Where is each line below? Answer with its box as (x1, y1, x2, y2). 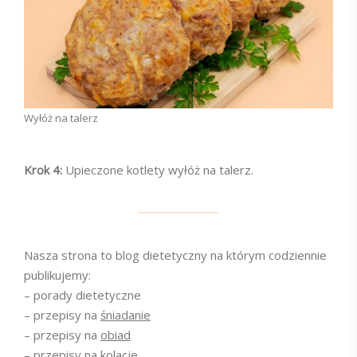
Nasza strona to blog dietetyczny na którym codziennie (24, 247, 327, 264)
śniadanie (100, 307, 151, 324)
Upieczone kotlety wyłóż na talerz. (65, 162, 253, 178)
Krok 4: (24, 162, 65, 178)
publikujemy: (24, 267, 91, 284)
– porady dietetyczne (24, 287, 141, 304)
